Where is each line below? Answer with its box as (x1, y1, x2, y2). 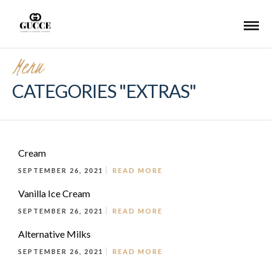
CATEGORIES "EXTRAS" (12, 80, 196, 102)
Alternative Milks (18, 228, 91, 240)
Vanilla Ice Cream (18, 188, 90, 199)
